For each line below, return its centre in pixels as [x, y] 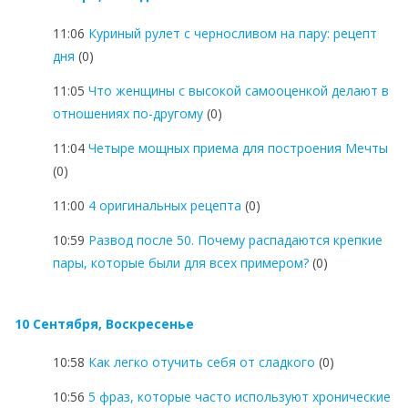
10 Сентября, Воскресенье [104, 323]
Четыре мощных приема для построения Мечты [238, 148]
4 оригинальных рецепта [165, 205]
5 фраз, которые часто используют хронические [240, 396]
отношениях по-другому [128, 113]
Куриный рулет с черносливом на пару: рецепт [233, 33]
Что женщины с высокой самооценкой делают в [239, 90]
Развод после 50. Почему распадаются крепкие [235, 240]
